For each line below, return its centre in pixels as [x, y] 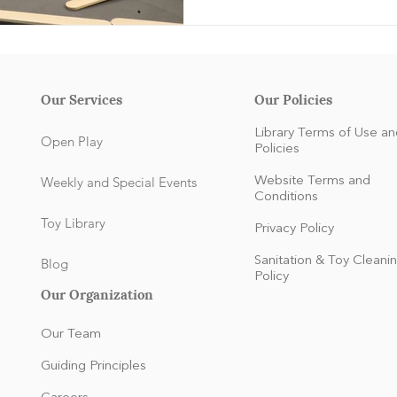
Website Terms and [312, 182]
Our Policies [293, 99]
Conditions [286, 198]
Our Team [71, 335]
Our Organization [97, 294]
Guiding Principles [93, 367]
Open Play [72, 142]
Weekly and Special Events [119, 183]
